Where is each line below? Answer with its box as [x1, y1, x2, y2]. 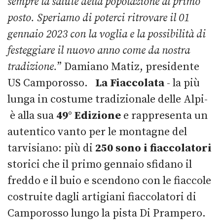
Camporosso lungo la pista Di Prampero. [7, 206, 206, 220]
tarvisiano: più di [7, 141, 95, 155]
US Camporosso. [7, 76, 95, 90]
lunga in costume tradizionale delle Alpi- [7, 92, 208, 106]
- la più [164, 76, 200, 90]
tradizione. [7, 60, 57, 74]
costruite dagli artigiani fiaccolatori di [7, 190, 196, 204]
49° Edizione [56, 109, 121, 122]
